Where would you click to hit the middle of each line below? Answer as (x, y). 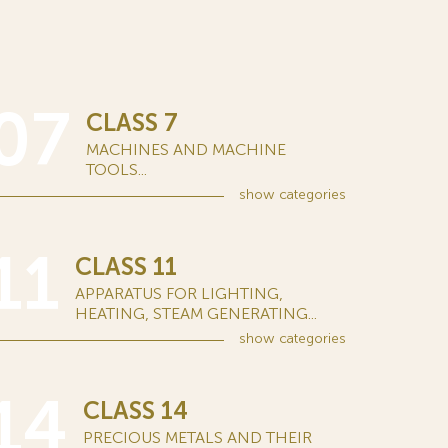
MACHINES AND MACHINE (186, 149)
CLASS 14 (135, 410)
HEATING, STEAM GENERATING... (196, 313)
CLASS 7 (132, 122)
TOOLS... (116, 169)
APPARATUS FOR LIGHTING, (179, 293)
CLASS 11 (126, 266)
